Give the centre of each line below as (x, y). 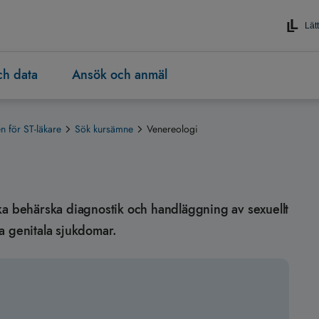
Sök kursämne (104, 129)
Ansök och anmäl (120, 75)
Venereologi (172, 129)
